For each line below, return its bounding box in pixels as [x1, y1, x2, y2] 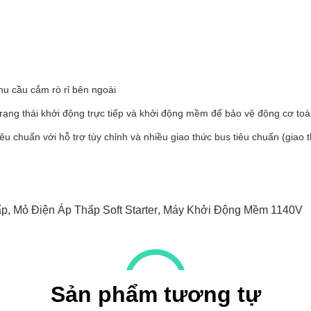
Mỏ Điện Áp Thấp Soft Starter [13, 204, 158, 216]
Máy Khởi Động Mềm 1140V [163, 204, 303, 216]
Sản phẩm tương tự [50, 282, 261, 307]
